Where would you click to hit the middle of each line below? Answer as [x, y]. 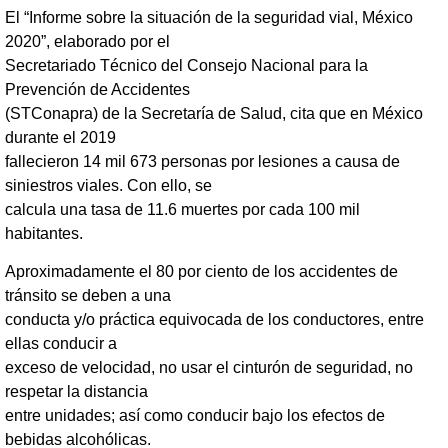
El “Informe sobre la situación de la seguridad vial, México [209, 17]
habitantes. [44, 233]
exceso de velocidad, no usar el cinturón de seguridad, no [209, 368]
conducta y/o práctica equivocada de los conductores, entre [214, 320]
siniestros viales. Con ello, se [108, 185]
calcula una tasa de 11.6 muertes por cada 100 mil [182, 209]
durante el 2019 [60, 137]
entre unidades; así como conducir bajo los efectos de [195, 416]
